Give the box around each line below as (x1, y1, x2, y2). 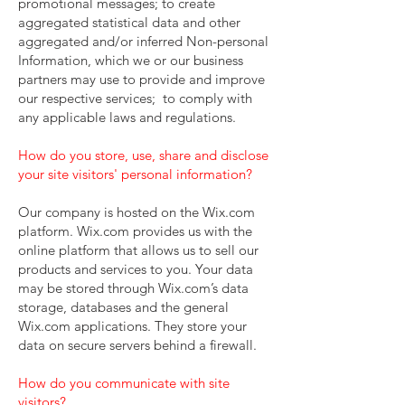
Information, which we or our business (18, 52, 243, 69)
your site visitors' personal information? (18, 165, 252, 183)
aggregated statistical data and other (18, 14, 240, 31)
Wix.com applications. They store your (18, 317, 247, 334)
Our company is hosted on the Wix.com (18, 203, 255, 221)
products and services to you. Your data (18, 260, 253, 278)
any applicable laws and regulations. (18, 108, 236, 126)
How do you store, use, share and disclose (18, 146, 268, 164)
